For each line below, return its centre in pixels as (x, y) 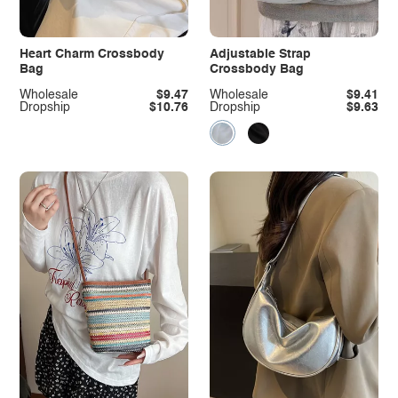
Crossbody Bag (256, 69)
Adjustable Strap (260, 54)
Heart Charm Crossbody (92, 54)
